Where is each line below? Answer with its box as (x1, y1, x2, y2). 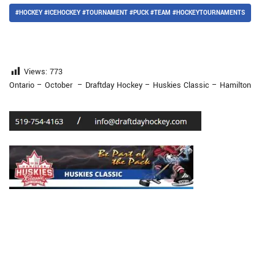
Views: (24, 66, 47, 77)
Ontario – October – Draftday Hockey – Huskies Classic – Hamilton (9, 80, 251, 91)
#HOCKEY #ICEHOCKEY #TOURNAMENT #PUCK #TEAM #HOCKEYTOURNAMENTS (15, 9, 245, 17)
